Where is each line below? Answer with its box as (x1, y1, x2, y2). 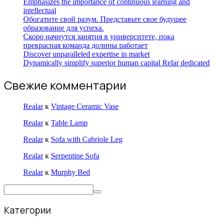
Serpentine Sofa (51, 152, 99, 160)
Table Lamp (51, 119, 88, 127)
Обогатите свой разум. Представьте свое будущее (23, 15, 186, 23)
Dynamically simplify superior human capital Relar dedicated (23, 58, 210, 67)
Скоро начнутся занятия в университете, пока (23, 32, 174, 41)
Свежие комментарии (4, 77, 126, 93)
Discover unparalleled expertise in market (23, 49, 150, 58)
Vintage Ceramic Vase (51, 102, 119, 111)
